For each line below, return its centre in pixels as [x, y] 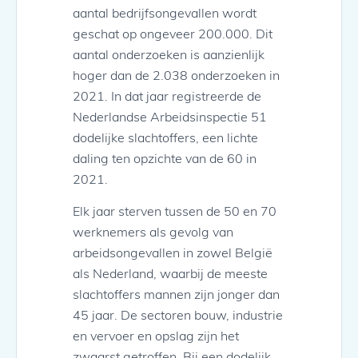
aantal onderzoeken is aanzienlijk [169, 54]
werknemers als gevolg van [153, 232]
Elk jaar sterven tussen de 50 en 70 [175, 211]
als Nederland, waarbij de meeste [170, 273]
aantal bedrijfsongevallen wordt [165, 12]
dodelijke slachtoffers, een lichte [165, 137]
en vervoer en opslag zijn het [156, 336]
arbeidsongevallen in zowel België [173, 253]
